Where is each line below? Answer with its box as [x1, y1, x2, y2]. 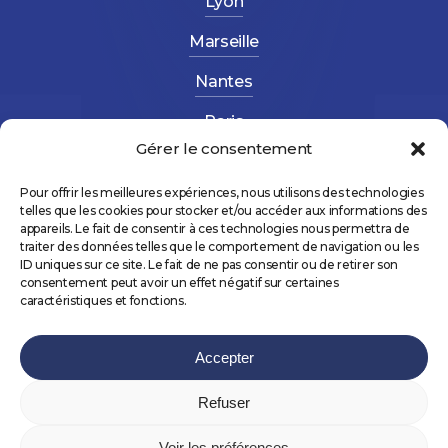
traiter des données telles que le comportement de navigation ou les [20, 239, 419, 254]
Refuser [198, 393, 250, 411]
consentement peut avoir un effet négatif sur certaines [20, 275, 339, 290]
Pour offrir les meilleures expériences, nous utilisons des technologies [20, 185, 424, 200]
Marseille [188, 31, 260, 51]
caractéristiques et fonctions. [20, 293, 187, 308]
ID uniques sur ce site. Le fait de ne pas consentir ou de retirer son [20, 257, 398, 272]
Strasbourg [180, 151, 268, 171]
